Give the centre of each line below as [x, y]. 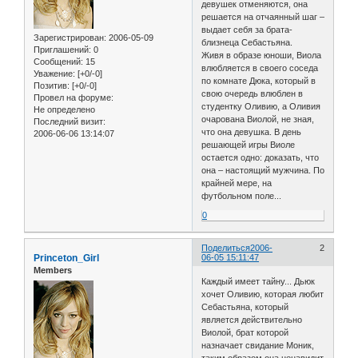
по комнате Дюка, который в [259, 81]
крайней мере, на [237, 183]
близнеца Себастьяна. [247, 43]
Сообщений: [58, 62]
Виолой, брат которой [245, 332]
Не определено [64, 110]
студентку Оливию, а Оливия [261, 107]
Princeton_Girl [66, 259]
